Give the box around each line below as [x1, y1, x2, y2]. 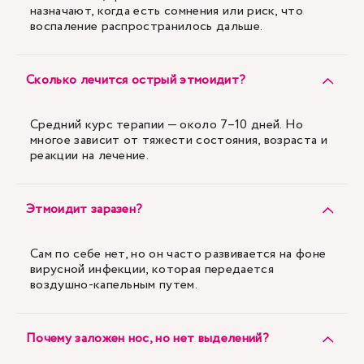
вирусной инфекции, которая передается [30, 260, 274, 279]
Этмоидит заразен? [26, 200, 143, 219]
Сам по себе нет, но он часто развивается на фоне [30, 245, 327, 263]
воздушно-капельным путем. [30, 275, 201, 294]
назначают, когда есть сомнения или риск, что [30, 2, 304, 20]
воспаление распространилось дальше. [30, 17, 263, 36]
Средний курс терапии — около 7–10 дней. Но [30, 115, 304, 134]
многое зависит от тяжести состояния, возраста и [30, 131, 328, 149]
